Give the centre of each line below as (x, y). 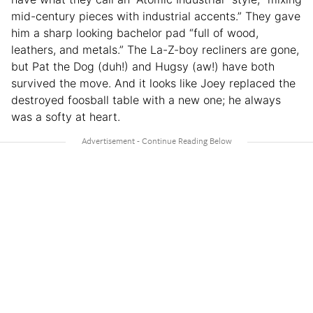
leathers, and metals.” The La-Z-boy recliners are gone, (155, 49)
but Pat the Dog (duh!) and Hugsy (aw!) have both (143, 66)
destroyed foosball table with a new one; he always (146, 100)
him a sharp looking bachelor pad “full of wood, (135, 32)
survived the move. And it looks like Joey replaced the (153, 83)
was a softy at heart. (66, 116)
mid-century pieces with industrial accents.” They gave (156, 16)
